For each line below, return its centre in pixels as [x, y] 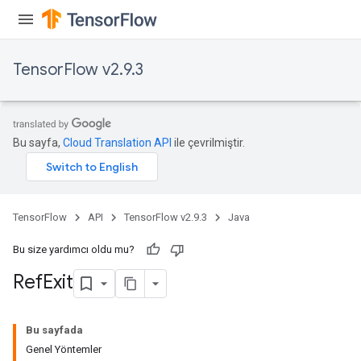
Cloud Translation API [117, 143]
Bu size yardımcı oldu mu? [74, 249]
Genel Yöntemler [64, 349]
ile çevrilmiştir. [208, 143]
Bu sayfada [54, 330]
